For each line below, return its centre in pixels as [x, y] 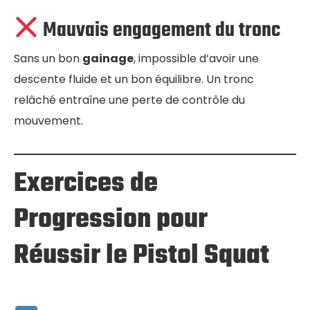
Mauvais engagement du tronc [160, 30]
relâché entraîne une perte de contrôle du [129, 100]
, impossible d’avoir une [196, 59]
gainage [108, 59]
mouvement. [48, 121]
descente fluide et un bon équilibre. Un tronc [134, 80]
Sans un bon [48, 59]
